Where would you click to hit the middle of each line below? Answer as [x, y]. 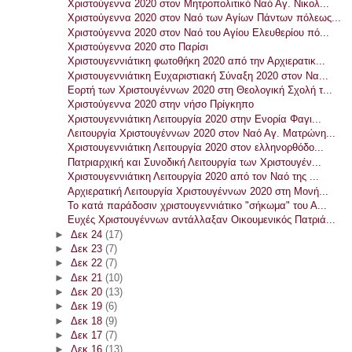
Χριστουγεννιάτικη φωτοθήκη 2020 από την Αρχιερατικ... [197, 61]
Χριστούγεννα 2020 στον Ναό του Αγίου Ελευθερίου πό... [199, 32]
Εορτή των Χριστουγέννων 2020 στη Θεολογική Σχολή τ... [200, 90]
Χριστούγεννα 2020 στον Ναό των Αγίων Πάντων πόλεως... [205, 18]
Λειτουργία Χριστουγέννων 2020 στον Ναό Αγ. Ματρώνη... [202, 134]
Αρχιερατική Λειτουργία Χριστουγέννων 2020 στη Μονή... [198, 191]
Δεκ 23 [88, 248]
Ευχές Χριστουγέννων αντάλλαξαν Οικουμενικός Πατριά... [202, 220]
